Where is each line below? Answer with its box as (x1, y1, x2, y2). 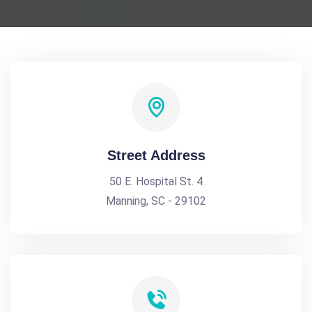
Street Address (107, 148, 205, 163)
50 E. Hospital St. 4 (109, 175, 203, 188)
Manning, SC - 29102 (106, 194, 206, 208)
